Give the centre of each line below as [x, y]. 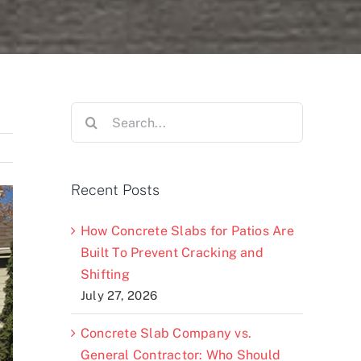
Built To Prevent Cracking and [172, 252]
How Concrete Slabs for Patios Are [187, 230]
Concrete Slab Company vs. [166, 333]
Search [92, 112]
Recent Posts [115, 190]
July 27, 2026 [119, 295]
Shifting [105, 274]
